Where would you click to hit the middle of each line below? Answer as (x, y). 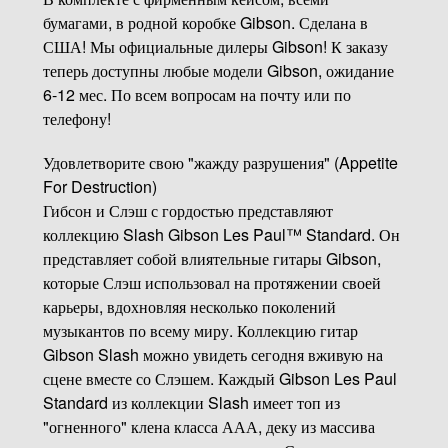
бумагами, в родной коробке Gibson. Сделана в (205, 23)
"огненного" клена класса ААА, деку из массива (208, 427)
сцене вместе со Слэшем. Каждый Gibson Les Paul (219, 379)
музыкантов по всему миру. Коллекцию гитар (200, 331)
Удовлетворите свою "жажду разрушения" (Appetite (220, 163)
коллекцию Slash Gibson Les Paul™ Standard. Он (221, 235)
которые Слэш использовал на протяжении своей (211, 283)
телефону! (76, 119)
